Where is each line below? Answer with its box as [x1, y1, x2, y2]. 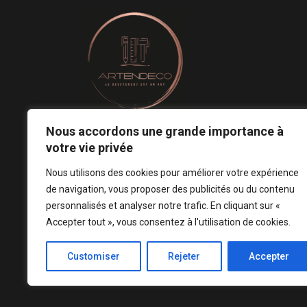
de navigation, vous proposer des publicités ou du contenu [46, 184, 295, 195]
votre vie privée [46, 140, 133, 155]
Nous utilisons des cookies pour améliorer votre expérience [46, 167, 299, 178]
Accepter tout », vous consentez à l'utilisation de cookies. [46, 217, 291, 228]
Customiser [67, 251, 121, 262]
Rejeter [168, 251, 201, 262]
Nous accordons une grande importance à [46, 124, 284, 138]
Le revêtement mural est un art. [84, 127, 232, 140]
